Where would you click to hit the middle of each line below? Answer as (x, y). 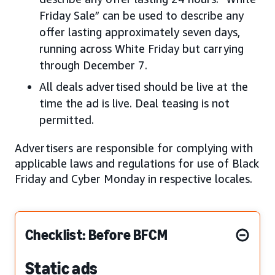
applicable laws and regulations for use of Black (137, 163)
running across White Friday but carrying (141, 48)
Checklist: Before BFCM (97, 234)
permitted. (67, 119)
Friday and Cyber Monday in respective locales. (134, 178)
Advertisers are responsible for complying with (134, 148)
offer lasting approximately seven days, (140, 32)
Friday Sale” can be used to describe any (141, 15)
